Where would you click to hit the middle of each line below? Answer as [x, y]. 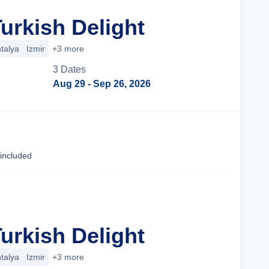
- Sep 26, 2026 [118, 84]
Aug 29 [69, 84]
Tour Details [182, 143]
